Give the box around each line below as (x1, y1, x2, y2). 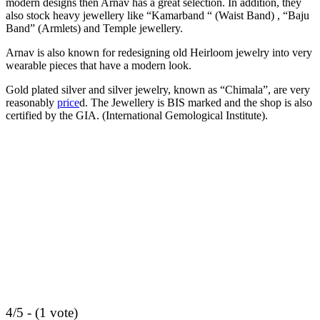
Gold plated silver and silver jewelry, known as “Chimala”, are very (6, 84, 310, 96)
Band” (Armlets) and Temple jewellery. (6, 22, 183, 35)
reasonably (6, 96, 57, 109)
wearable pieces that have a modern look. (6, 59, 191, 72)
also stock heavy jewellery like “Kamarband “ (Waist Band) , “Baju (6, 9, 309, 22)
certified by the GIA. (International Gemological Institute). (6, 109, 268, 122)
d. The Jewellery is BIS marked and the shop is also (79, 96, 312, 109)
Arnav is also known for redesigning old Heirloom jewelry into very (6, 46, 312, 59)
